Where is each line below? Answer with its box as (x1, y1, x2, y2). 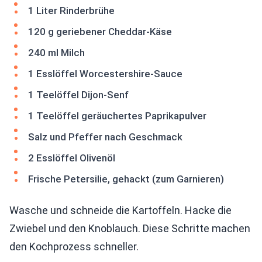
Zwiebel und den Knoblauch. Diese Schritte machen (9, 222, 250, 235)
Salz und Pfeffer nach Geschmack (28, 131, 182, 143)
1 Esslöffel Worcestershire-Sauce (28, 68, 182, 80)
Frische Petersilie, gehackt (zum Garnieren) (28, 173, 224, 185)
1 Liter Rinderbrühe (28, 5, 115, 17)
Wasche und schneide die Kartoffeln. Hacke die (9, 204, 232, 217)
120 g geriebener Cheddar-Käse (28, 26, 172, 38)
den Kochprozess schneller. (9, 240, 139, 253)
